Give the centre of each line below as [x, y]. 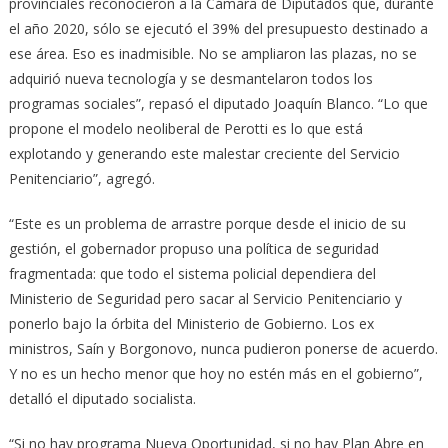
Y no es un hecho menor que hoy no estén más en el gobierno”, [215, 373]
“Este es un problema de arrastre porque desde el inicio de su [207, 223]
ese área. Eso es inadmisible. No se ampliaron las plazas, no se [212, 53]
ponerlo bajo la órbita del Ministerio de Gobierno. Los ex [191, 323]
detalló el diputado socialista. [102, 398]
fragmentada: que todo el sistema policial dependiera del [192, 273]
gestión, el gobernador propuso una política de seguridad [193, 248]
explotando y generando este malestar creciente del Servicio [204, 153]
